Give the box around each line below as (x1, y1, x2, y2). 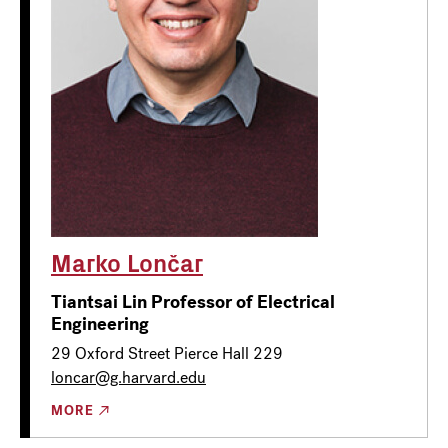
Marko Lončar (51, 244, 203, 279)
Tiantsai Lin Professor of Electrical (51, 289, 335, 314)
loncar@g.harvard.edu (51, 366, 206, 388)
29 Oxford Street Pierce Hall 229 (51, 342, 283, 364)
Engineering (51, 311, 149, 336)
